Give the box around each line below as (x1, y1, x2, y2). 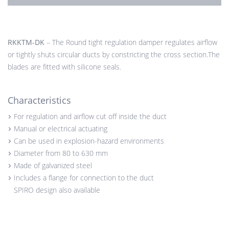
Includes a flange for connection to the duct (14, 173, 154, 183)
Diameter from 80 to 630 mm (14, 148, 108, 158)
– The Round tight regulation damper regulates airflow (44, 37, 217, 48)
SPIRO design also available (14, 185, 100, 195)
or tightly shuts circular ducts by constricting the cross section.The (8, 50, 220, 60)
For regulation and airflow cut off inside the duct (14, 111, 167, 122)
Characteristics (8, 94, 71, 107)
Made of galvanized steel (14, 161, 92, 171)
